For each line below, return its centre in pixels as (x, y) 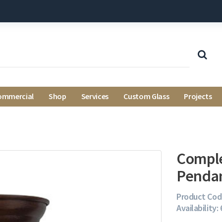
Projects (198, 96)
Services (95, 96)
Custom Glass (146, 96)
